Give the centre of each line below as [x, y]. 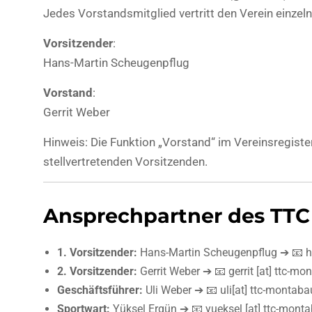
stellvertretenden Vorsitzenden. [125, 162]
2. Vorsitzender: [97, 271]
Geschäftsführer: [100, 290]
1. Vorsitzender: [97, 252]
